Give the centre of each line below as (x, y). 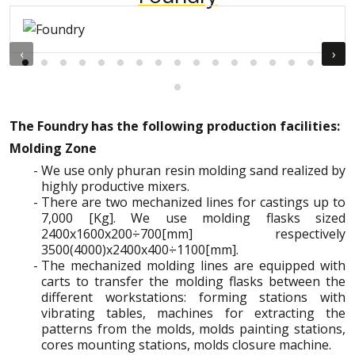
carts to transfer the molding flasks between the (193, 281)
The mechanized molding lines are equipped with (193, 265)
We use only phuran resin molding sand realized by (193, 170)
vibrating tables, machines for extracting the (193, 313)
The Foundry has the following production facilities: (175, 126)
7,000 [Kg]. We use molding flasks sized (193, 218)
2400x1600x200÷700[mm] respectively (193, 233)
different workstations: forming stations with (193, 297)
